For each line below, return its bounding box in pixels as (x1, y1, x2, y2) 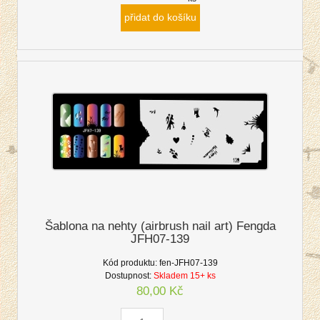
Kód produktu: (102, 257, 157, 268)
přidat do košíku (124, 11, 196, 23)
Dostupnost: (104, 270, 151, 281)
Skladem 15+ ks (153, 270, 216, 281)
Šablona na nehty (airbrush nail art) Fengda (44, 219, 276, 233)
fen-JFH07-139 (159, 257, 218, 268)
